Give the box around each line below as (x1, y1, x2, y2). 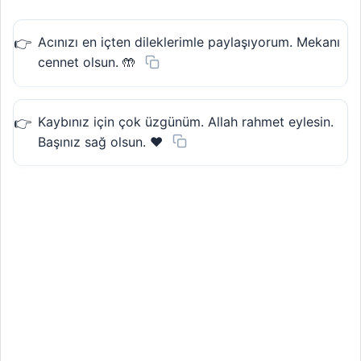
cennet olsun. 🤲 (38, 54, 135, 70)
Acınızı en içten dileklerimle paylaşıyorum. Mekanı (38, 34, 340, 50)
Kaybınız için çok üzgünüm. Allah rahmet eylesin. (38, 113, 334, 130)
